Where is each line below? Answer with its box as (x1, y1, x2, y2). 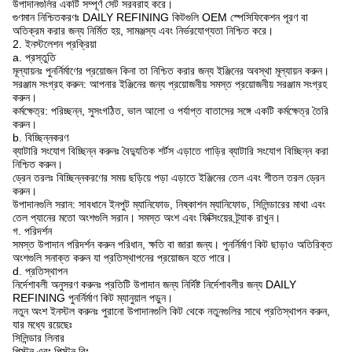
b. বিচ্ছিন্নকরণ (13, 131, 68, 144)
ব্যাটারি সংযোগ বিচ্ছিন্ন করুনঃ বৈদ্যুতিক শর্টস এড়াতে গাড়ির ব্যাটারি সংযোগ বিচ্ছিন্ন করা (13, 145, 328, 157)
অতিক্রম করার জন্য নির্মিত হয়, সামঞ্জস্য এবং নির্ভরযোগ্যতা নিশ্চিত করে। (13, 24, 273, 37)
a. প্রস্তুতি (13, 51, 56, 64)
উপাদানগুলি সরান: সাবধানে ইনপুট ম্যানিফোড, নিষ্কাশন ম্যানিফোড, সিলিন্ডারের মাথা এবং (13, 198, 325, 211)
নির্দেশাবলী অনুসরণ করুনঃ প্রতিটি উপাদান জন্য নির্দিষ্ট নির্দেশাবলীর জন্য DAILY (13, 278, 296, 291)
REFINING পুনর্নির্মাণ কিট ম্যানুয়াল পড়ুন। (13, 291, 173, 304)
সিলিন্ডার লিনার (13, 332, 64, 344)
